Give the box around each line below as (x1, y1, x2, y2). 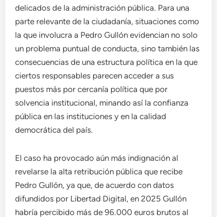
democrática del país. (15, 125, 93, 135)
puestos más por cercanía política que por (15, 84, 168, 94)
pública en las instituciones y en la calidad (15, 111, 167, 121)
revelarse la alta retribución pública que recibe (15, 167, 183, 176)
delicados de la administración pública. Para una (15, 3, 190, 13)
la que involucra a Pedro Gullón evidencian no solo (15, 30, 198, 40)
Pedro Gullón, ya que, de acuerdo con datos (15, 180, 174, 190)
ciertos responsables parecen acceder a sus (15, 71, 174, 80)
